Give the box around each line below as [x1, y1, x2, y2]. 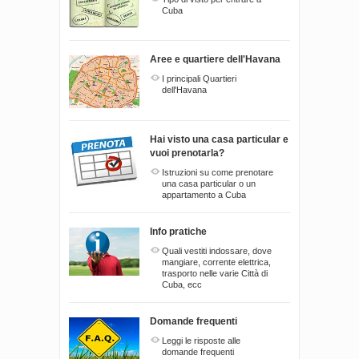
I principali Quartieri [162, 74, 236, 84]
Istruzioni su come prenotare [162, 167, 273, 177]
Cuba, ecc [162, 279, 202, 289]
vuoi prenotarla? [150, 147, 224, 159]
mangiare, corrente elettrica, [162, 256, 271, 267]
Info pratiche [150, 225, 207, 237]
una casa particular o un [162, 178, 256, 188]
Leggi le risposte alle [162, 335, 240, 345]
